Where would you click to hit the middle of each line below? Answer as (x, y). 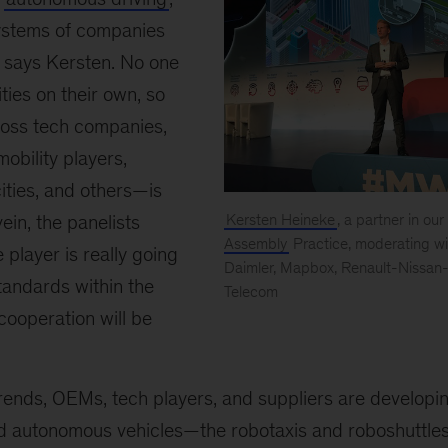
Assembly (255, 244)
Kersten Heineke (280, 220)
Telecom (250, 292)
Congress (253, 363)
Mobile (244, 315)
